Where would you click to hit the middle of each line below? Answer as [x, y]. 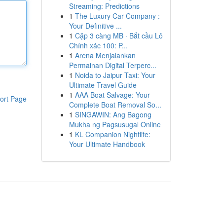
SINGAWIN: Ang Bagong [113, 114]
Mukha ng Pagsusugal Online [115, 124]
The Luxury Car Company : [117, 16]
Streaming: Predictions [104, 6]
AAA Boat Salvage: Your [112, 95]
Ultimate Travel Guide [103, 85]
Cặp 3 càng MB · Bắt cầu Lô [119, 36]
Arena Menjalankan [105, 55]
